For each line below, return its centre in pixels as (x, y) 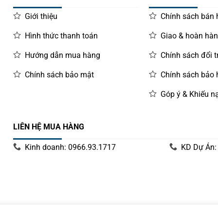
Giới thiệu (41, 16)
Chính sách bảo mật (60, 74)
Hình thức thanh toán (62, 36)
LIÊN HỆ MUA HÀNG (49, 127)
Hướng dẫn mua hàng (63, 55)
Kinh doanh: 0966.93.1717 (71, 147)
